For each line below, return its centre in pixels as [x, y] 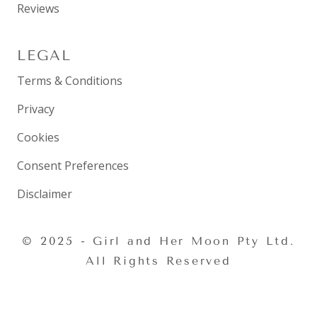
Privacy [36, 109]
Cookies [38, 137]
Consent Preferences [73, 165]
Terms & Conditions [70, 80]
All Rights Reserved [158, 260]
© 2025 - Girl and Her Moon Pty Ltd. [158, 241]
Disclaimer [45, 194]
